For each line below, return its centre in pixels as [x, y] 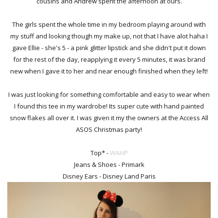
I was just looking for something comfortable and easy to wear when [109, 95]
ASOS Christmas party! [109, 130]
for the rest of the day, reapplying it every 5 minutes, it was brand [109, 60]
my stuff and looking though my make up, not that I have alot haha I [109, 36]
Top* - [100, 153]
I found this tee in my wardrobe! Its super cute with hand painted [109, 106]
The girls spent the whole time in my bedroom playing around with [109, 25]
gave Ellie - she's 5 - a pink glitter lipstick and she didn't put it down [109, 48]
